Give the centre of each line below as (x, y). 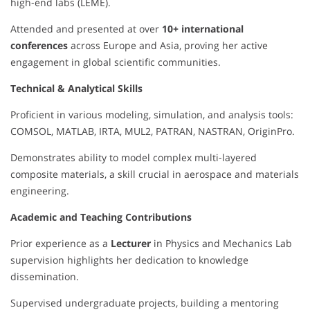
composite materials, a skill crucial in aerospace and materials (155, 174)
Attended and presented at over (86, 28)
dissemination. (45, 276)
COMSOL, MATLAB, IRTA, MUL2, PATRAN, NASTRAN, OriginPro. (153, 131)
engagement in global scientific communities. (116, 62)
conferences (39, 45)
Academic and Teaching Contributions (101, 217)
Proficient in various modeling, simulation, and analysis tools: (152, 114)
